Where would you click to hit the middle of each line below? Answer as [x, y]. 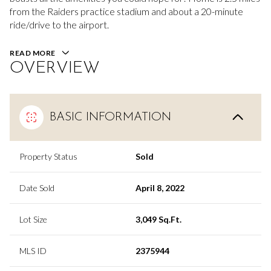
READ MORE [33, 53]
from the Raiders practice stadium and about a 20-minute [126, 11]
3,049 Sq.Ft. [158, 219]
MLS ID [33, 250]
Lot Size [33, 219]
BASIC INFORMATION [110, 117]
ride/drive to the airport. [59, 24]
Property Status [48, 156]
